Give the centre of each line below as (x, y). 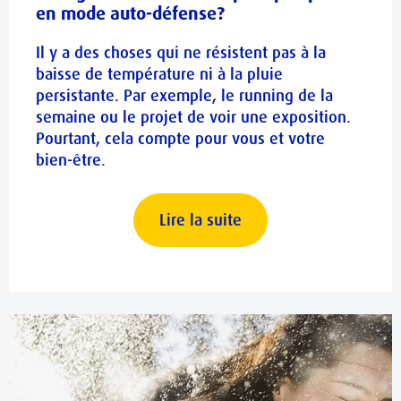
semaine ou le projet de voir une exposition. (193, 117)
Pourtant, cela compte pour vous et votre (180, 138)
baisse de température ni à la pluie (159, 74)
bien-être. (71, 160)
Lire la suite (200, 220)
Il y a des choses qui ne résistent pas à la (181, 52)
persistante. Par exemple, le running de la (184, 95)
